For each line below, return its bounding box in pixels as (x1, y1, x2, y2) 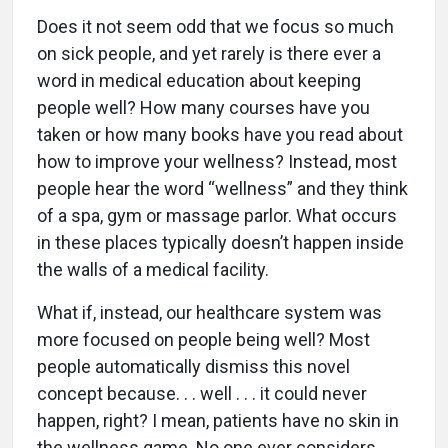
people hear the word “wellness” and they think (37, 178, 408, 200)
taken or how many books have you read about (37, 124, 403, 146)
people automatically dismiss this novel (37, 356, 350, 378)
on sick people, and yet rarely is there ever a (37, 43, 381, 65)
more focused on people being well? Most (37, 329, 370, 351)
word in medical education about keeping (37, 70, 361, 92)
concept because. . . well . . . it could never (37, 383, 367, 405)
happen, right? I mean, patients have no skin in (37, 410, 399, 432)
